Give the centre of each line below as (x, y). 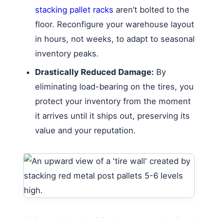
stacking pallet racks (74, 9)
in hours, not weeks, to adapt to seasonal (115, 39)
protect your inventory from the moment (113, 101)
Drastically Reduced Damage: (94, 72)
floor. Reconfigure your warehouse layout (115, 24)
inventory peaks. (67, 53)
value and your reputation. (85, 130)
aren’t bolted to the (151, 9)
